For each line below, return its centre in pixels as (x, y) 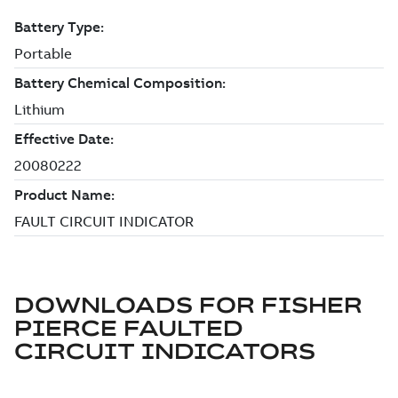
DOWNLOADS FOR (135, 305)
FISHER (312, 305)
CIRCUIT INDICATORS (165, 351)
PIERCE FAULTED (129, 328)
